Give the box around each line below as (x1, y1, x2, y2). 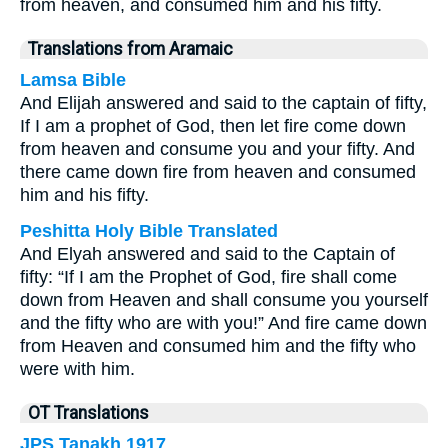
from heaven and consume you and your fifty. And (20, 139, 415, 159)
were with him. (20, 359, 135, 379)
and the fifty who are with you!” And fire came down (20, 313, 427, 333)
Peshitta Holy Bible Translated (20, 221, 278, 241)
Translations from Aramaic (28, 39, 233, 59)
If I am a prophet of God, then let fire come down (20, 116, 406, 136)
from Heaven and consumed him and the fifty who (20, 336, 416, 356)
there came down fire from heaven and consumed (20, 162, 416, 182)
